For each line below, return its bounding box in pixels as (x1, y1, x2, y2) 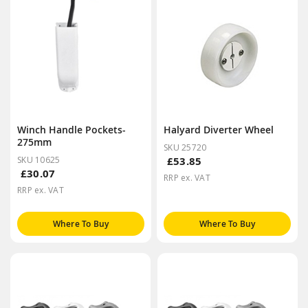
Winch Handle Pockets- (17, 122, 126, 136)
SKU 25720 (164, 141, 207, 153)
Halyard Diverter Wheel (164, 122, 274, 136)
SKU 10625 (17, 153, 60, 166)
